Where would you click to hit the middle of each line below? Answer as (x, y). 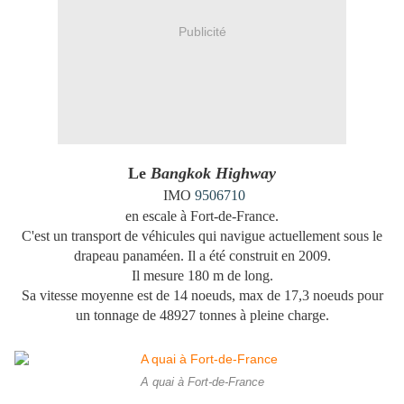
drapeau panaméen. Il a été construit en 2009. (202, 256)
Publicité (202, 31)
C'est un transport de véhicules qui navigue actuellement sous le (202, 236)
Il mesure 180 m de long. (202, 276)
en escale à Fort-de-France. (202, 216)
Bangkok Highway (211, 174)
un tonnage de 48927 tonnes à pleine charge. (202, 316)
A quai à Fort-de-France (202, 383)
